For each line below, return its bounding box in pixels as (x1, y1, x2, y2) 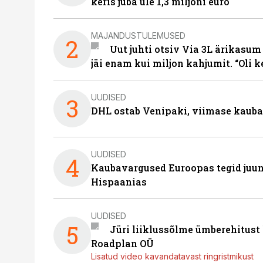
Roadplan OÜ (91, 237, 154, 249)
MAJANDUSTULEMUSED (91, 30, 186, 41)
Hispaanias (91, 176, 147, 188)
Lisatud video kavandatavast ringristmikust (91, 251, 254, 261)
